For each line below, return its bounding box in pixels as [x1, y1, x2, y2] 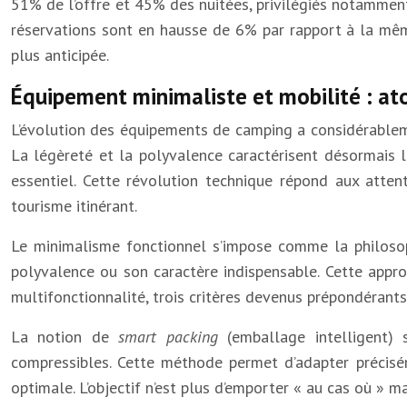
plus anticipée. [11, 45, 109, 65]
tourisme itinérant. [11, 195, 137, 216]
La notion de [11, 326, 119, 347]
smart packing [118, 326, 228, 347]
